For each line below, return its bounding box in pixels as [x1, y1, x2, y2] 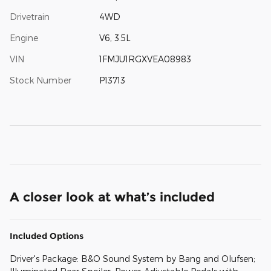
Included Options [10, 230, 83, 242]
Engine [10, 33, 38, 44]
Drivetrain [10, 11, 50, 22]
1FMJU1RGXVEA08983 [99, 54, 191, 65]
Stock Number [10, 75, 71, 86]
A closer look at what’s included [10, 189, 215, 205]
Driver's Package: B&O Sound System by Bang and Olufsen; [10, 253, 255, 264]
